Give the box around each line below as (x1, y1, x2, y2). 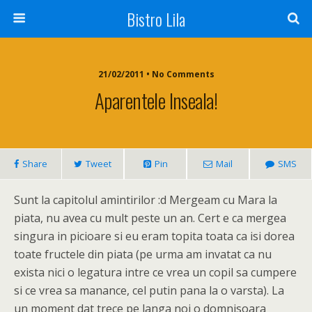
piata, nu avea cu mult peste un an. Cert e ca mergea (14, 210, 286, 226)
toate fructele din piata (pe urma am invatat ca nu (14, 247, 272, 262)
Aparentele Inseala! (94, 86, 218, 115)
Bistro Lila (127, 6, 185, 31)
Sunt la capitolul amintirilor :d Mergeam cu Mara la (14, 192, 277, 208)
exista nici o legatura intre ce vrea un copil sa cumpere (14, 265, 297, 280)
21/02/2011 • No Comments (97, 68, 214, 80)
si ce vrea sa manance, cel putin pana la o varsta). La (14, 283, 284, 298)
